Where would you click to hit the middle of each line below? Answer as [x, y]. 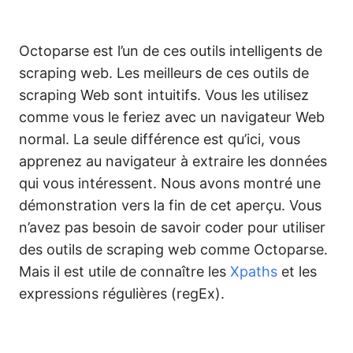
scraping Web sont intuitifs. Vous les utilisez [164, 95]
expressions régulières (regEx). [124, 294]
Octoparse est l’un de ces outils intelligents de [171, 51]
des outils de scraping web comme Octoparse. [173, 249]
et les [297, 271]
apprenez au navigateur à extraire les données [173, 161]
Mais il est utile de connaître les [124, 271]
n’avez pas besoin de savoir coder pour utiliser [172, 227]
